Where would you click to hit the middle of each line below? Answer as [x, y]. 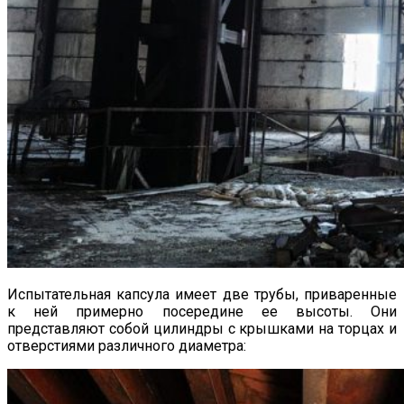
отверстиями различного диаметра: [127, 345]
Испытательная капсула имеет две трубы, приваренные [202, 294]
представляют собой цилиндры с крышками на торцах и [202, 328]
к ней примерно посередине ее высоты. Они [202, 311]
